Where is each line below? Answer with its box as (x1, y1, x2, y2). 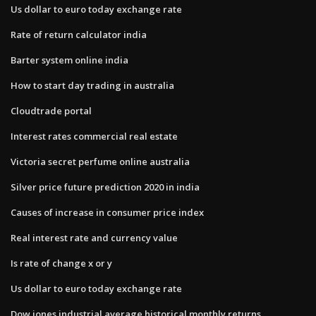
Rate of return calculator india (11, 28, 147, 41)
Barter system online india (11, 53, 128, 66)
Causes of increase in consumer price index (11, 205, 204, 219)
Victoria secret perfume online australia (11, 154, 190, 168)
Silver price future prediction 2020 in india (11, 180, 200, 193)
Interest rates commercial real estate (11, 129, 178, 142)
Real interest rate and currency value (11, 231, 178, 244)
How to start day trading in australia (11, 78, 174, 92)
